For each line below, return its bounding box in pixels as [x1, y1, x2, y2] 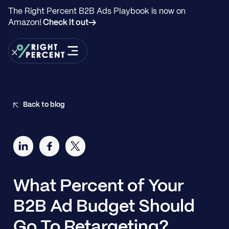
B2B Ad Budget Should [13, 198, 195, 215]
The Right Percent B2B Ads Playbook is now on [8, 8, 186, 15]
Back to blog [23, 101, 65, 108]
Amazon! [8, 19, 41, 27]
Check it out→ [41, 19, 96, 27]
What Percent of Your [13, 178, 184, 195]
